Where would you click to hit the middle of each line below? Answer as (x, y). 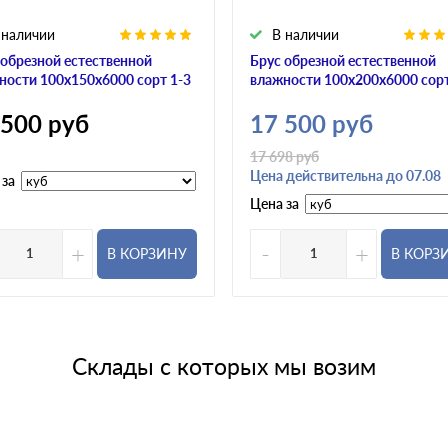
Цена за (274, 203)
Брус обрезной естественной (343, 60)
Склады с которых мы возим (224, 365)
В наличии (305, 34)
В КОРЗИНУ (147, 253)
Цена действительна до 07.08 (345, 175)
